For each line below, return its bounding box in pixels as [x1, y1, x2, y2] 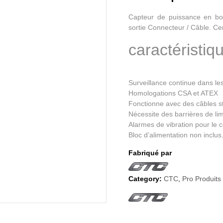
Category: [128, 175, 162, 183]
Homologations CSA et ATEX [128, 89, 219, 97]
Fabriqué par [128, 148, 172, 157]
